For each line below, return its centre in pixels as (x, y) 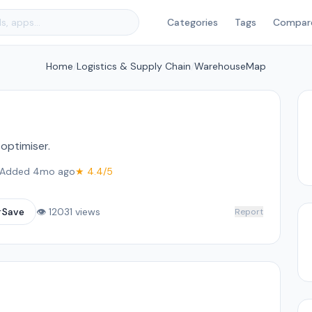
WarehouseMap (230, 66)
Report (249, 212)
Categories (193, 22)
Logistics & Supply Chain (134, 66)
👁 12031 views (68, 212)
